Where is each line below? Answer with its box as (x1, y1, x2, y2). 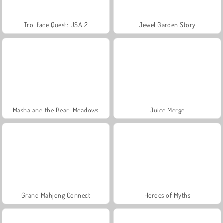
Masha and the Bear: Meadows (13, 105, 99, 114)
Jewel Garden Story (139, 20, 196, 29)
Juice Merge (150, 105, 185, 114)
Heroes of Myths (144, 190, 191, 199)
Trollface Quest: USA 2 (23, 20, 88, 29)
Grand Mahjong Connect (21, 190, 91, 199)
